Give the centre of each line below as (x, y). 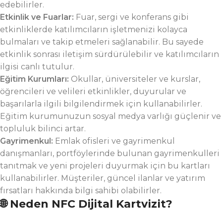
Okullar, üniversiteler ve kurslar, (136, 79)
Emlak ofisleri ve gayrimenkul (115, 141)
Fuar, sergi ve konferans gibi (132, 17)
